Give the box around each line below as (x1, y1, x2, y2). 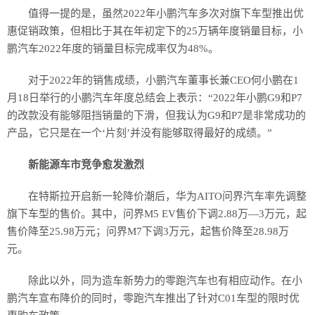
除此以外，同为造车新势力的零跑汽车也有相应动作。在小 (28, 275, 302, 286)
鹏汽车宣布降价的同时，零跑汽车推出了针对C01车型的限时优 (7, 292, 300, 304)
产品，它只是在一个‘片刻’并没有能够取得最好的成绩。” (7, 127, 272, 139)
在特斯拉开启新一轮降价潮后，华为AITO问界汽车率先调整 (28, 191, 307, 202)
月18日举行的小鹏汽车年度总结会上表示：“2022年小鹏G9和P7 (7, 92, 302, 103)
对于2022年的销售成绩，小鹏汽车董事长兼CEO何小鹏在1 (28, 75, 299, 86)
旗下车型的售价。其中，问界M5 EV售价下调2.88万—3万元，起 (7, 208, 307, 219)
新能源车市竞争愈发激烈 (28, 159, 144, 170)
